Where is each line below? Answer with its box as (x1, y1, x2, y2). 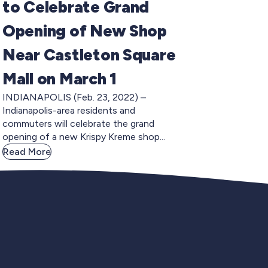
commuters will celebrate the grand (2, 117, 154, 129)
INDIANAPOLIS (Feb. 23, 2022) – (2, 91, 146, 103)
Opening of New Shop (2, 20, 167, 41)
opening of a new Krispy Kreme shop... (2, 130, 165, 142)
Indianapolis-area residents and (2, 104, 135, 116)
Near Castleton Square (2, 44, 176, 65)
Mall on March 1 (2, 68, 117, 89)
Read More (3, 145, 51, 157)
